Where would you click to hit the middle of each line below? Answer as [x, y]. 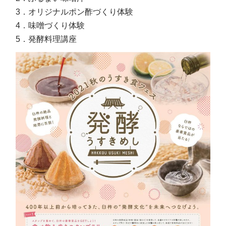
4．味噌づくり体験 [50, 25]
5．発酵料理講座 [46, 39]
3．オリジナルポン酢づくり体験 [75, 12]
